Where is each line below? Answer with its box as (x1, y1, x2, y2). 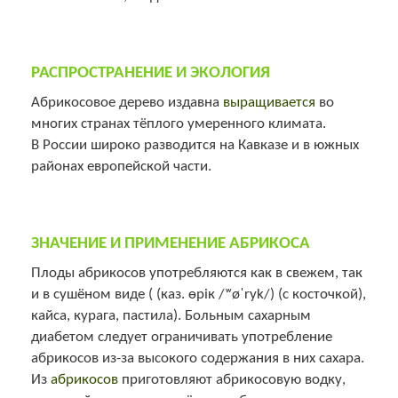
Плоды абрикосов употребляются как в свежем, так (31, 265, 362, 281)
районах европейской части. (31, 158, 211, 174)
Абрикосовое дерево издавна (31, 94, 223, 110)
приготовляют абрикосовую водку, (118, 371, 346, 387)
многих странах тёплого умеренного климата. (31, 115, 326, 131)
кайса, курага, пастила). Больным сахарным (31, 307, 311, 323)
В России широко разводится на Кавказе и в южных (31, 137, 359, 153)
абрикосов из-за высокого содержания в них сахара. (31, 350, 364, 366)
